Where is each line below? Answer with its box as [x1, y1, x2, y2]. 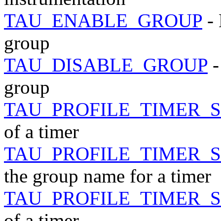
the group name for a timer [4, 165, 211, 186]
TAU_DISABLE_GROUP [4, 54, 208, 75]
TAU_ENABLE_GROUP [4, 9, 202, 31]
